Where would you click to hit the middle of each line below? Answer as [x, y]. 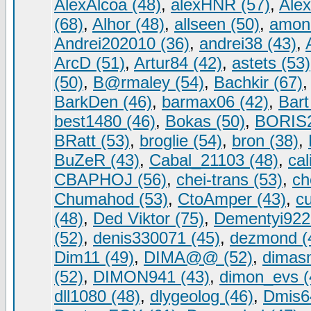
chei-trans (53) [229, 179]
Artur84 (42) [178, 63]
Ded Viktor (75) [149, 218]
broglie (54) [181, 141]
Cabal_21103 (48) [214, 160]
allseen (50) [217, 24]
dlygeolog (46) [202, 296]
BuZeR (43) [97, 160]
